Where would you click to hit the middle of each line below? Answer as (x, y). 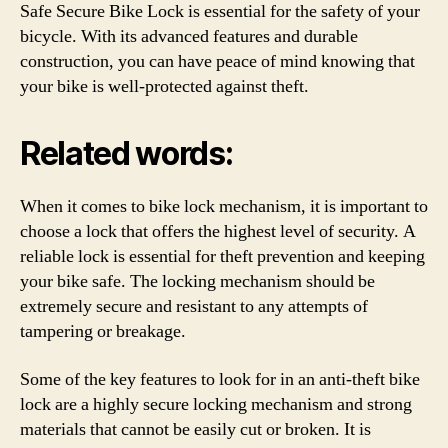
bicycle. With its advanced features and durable (189, 36)
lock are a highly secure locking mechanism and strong (216, 404)
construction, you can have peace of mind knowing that (217, 61)
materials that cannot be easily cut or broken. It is (195, 429)
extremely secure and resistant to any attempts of (194, 306)
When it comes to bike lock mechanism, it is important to (224, 206)
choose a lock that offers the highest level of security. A (218, 231)
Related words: (126, 153)
